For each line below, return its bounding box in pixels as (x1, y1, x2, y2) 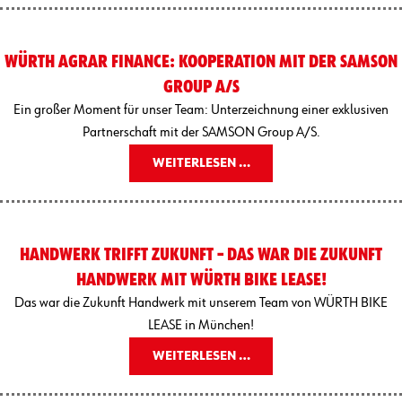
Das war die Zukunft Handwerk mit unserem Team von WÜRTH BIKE (14, 295, 388, 310)
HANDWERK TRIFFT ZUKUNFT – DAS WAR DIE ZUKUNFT (20, 245, 382, 264)
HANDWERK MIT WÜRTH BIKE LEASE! (75, 270, 327, 289)
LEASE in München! (148, 318, 254, 333)
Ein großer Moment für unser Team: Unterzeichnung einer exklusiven (13, 102, 389, 118)
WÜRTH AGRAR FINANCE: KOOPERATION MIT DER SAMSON (4, 52, 398, 71)
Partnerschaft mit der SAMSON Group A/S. (82, 125, 320, 140)
